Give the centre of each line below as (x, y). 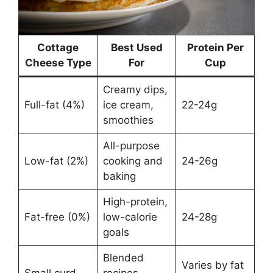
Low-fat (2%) (56, 161)
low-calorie (130, 217)
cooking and (133, 161)
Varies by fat (212, 265)
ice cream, (128, 105)
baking (119, 176)
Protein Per (215, 47)
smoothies (128, 120)
